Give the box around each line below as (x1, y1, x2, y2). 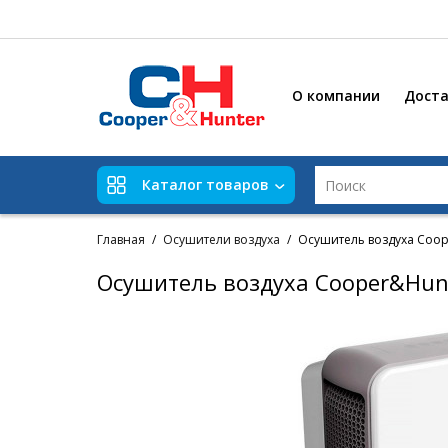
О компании (292, 86, 380, 105)
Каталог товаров (142, 175, 269, 195)
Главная (97, 231, 145, 248)
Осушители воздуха (163, 231, 280, 248)
